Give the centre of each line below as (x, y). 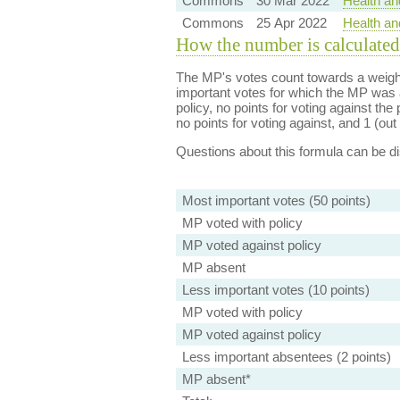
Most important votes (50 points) (276, 200)
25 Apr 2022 (291, 23)
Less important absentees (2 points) (286, 357)
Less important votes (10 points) (275, 290)
